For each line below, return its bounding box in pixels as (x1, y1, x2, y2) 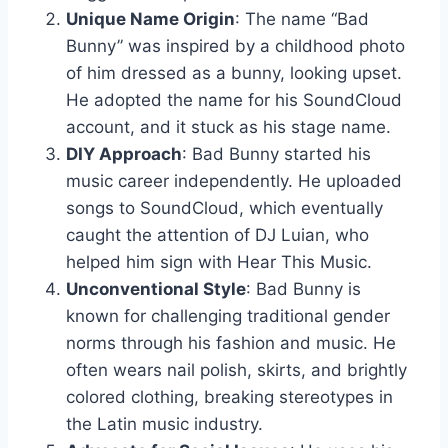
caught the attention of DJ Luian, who (66, 225, 369, 246)
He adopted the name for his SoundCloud (66, 90, 402, 111)
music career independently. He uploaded (66, 171, 402, 192)
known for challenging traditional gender (66, 306, 390, 327)
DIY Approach (66, 144, 182, 165)
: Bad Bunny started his (182, 144, 371, 165)
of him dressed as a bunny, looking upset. (66, 63, 402, 84)
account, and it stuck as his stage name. (66, 117, 391, 138)
